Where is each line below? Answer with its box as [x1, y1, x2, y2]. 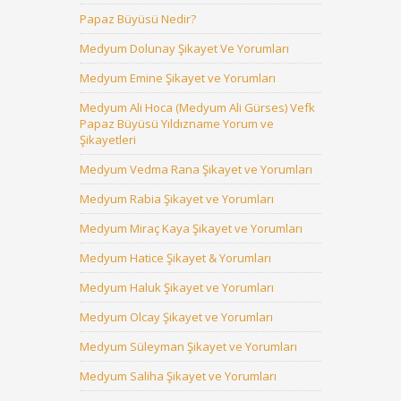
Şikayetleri [80, 132, 136, 148]
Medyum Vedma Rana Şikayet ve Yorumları [80, 161, 312, 177]
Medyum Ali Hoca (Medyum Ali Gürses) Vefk [80, 99, 315, 115]
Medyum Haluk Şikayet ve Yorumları [80, 279, 274, 295]
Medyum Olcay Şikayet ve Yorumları [80, 309, 273, 325]
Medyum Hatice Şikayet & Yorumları [80, 250, 271, 266]
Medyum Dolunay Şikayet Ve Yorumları [80, 40, 289, 56]
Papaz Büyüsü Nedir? [80, 11, 196, 27]
